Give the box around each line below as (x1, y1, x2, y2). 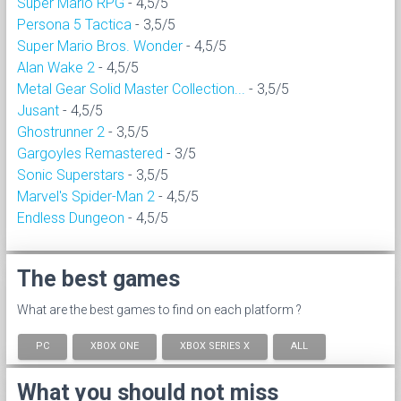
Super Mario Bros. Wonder (17, 37, 183, 55)
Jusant (17, 101, 59, 119)
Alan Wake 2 (17, 58, 95, 76)
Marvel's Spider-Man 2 (17, 187, 155, 205)
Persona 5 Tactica (17, 15, 132, 33)
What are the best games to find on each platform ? (17, 302, 302, 317)
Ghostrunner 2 (17, 123, 105, 141)
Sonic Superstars (17, 166, 124, 183)
